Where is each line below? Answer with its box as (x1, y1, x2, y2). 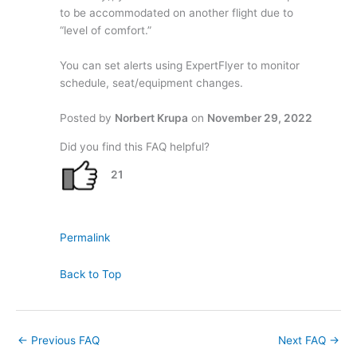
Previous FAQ (28, 333, 100, 347)
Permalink (60, 230, 110, 244)
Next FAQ (278, 333, 329, 347)
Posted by (60, 111, 115, 124)
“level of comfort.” (60, 23, 151, 37)
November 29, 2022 (207, 111, 312, 124)
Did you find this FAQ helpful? (60, 139, 210, 153)
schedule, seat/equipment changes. (60, 76, 243, 89)
